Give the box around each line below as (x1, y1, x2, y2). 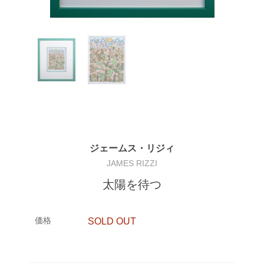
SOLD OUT (88, 216, 136, 227)
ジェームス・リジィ (90, 143, 174, 154)
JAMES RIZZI (107, 159, 157, 169)
